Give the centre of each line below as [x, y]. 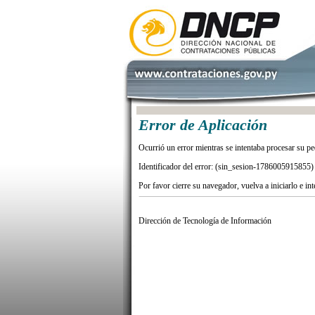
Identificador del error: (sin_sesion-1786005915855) [226, 167]
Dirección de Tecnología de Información [205, 221]
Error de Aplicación [203, 125]
